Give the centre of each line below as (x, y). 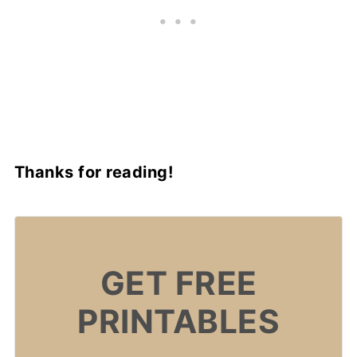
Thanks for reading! (94, 172)
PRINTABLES (178, 322)
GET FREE (178, 284)
